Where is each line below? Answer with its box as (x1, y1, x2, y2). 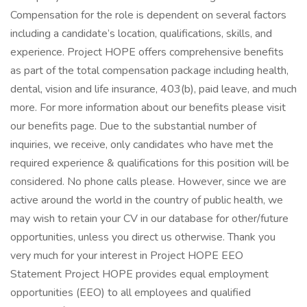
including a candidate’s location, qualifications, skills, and (10, 26, 272, 41)
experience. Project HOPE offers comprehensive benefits (10, 45, 284, 60)
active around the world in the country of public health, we (10, 193, 283, 208)
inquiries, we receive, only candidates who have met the (10, 137, 273, 152)
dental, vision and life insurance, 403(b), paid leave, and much (10, 82, 297, 97)
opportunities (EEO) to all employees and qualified (10, 285, 251, 300)
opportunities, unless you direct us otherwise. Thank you (10, 230, 275, 245)
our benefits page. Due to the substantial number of (10, 119, 256, 134)
